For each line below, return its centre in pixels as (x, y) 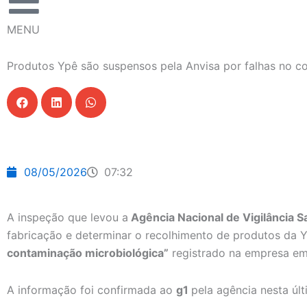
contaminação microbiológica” (88, 253)
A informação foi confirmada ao (91, 290)
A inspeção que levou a (67, 218)
